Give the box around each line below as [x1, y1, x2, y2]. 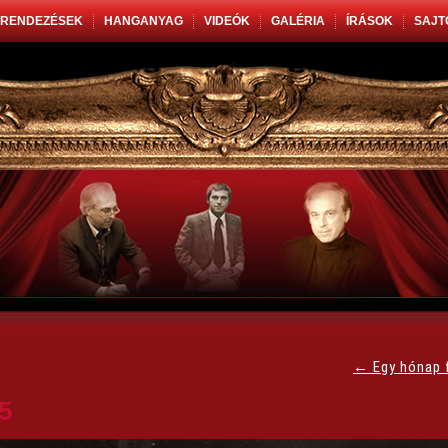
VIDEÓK [204, 14, 250, 28]
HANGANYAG [104, 14, 183, 28]
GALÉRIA [271, 14, 325, 28]
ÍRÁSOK [346, 14, 393, 28]
